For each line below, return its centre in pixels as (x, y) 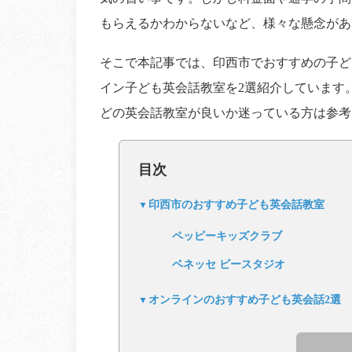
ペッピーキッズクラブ (227, 236)
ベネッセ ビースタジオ (228, 265)
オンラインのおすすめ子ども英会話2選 (245, 300)
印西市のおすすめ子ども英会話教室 (236, 205)
